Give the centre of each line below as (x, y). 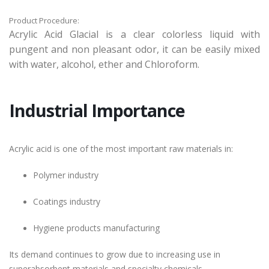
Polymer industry (66, 175)
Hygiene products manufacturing (96, 228)
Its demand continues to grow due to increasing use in (115, 255)
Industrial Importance (97, 110)
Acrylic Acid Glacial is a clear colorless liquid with (134, 35)
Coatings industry (67, 202)
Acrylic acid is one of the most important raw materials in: (121, 149)
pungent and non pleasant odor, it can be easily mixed (134, 50)
